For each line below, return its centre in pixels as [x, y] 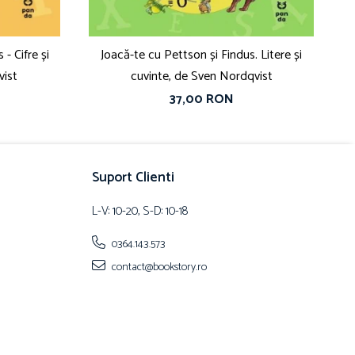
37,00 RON [201, 100]
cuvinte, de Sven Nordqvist [201, 77]
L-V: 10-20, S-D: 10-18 [140, 212]
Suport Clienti [133, 178]
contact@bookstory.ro [158, 268]
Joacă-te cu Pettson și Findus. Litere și [201, 55]
